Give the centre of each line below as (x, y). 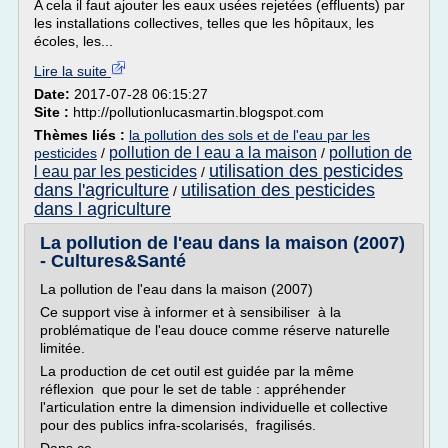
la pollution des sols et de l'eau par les (249, 135)
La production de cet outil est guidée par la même (197, 371)
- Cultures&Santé (113, 261)
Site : (53, 112)
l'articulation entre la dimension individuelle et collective (214, 407)
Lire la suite (72, 71)
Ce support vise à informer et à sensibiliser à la (190, 312)
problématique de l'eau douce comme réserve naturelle (215, 330)
